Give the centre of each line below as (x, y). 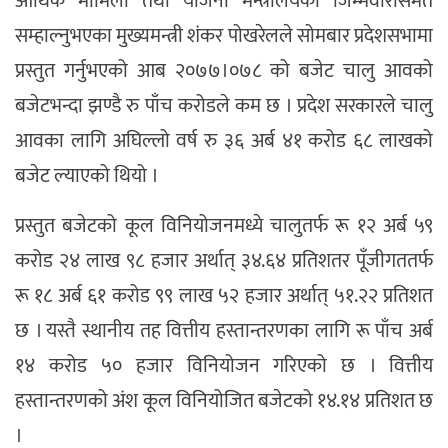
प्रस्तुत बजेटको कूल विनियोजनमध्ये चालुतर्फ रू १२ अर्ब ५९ (224, 226)
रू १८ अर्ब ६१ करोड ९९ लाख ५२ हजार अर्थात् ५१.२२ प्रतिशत (224, 296)
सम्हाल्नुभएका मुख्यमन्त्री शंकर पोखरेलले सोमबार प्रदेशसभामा (224, 36)
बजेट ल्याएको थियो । (87, 176)
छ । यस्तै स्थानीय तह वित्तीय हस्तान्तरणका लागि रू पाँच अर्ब (224, 331)
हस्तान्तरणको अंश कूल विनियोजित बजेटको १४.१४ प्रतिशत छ (224, 401)
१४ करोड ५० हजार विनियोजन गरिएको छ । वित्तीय (224, 366)
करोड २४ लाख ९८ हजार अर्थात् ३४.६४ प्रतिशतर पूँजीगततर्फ (224, 261)
